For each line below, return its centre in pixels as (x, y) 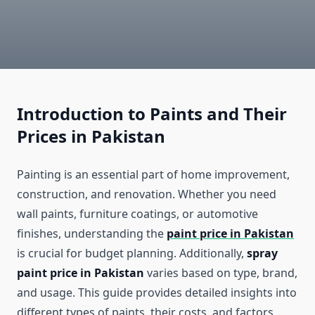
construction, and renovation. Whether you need (147, 194)
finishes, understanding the (92, 234)
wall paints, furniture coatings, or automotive (137, 214)
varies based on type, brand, (221, 273)
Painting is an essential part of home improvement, (153, 175)
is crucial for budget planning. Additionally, (132, 253)
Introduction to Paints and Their (152, 114)
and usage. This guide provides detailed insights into (157, 293)
